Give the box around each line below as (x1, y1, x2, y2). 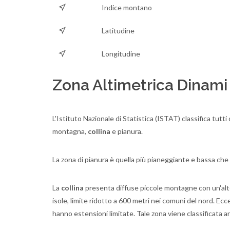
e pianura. (110, 127, 143, 136)
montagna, (52, 127, 88, 136)
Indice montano (102, 3, 152, 12)
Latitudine (102, 26, 135, 35)
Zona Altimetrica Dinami (52, 76, 227, 94)
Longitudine (102, 49, 140, 58)
